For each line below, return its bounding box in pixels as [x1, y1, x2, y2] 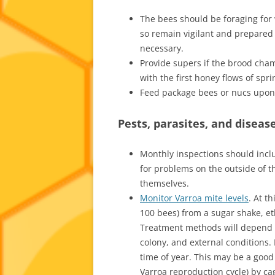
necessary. [140, 42, 184, 54]
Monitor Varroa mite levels [140, 192, 249, 204]
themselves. [140, 177, 189, 189]
